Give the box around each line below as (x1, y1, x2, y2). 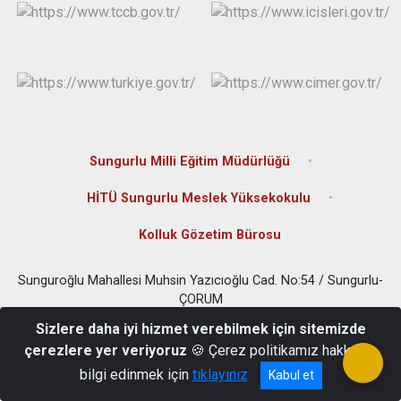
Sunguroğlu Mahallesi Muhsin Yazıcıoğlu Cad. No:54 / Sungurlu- (18, 272, 383, 288)
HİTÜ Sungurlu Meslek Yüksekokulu (86, 190, 311, 206)
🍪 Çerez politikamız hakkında (187, 342, 377, 359)
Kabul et (268, 368, 314, 382)
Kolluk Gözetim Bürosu (138, 226, 281, 243)
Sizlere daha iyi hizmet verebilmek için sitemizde (35, 320, 366, 337)
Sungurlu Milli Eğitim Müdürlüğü (89, 153, 290, 169)
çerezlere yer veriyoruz (24, 342, 187, 359)
